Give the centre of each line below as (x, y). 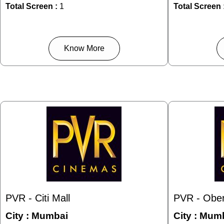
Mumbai (50, 216)
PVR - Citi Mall (38, 198)
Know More (84, 48)
